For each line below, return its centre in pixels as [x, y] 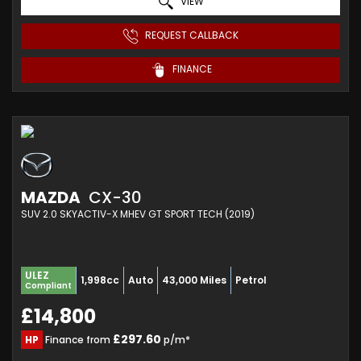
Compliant [48, 285]
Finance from [78, 339]
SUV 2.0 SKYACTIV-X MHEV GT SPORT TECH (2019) [138, 214]
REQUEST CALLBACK [191, 35]
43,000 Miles [194, 280]
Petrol [251, 280]
